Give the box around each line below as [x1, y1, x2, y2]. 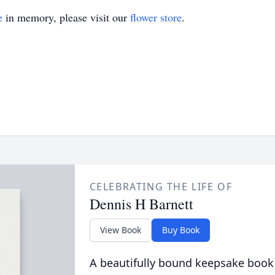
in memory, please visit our [2, 10, 130, 25]
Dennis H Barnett [89, 194, 193, 214]
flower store [130, 10, 182, 25]
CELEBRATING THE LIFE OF [89, 180, 233, 193]
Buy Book [161, 224, 199, 236]
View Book [99, 224, 141, 236]
